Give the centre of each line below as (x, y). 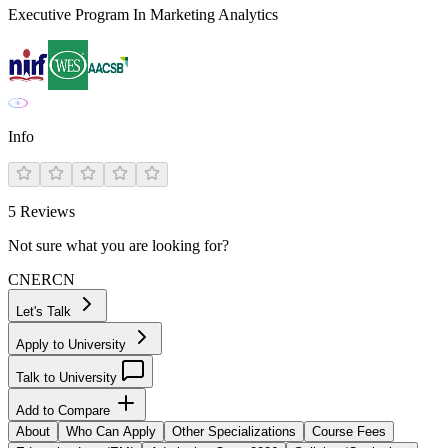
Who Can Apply (111, 431)
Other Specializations (234, 431)
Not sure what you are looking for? (118, 245)
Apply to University (73, 344)
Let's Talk (45, 311)
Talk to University (68, 377)
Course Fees (349, 431)
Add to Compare (65, 410)
